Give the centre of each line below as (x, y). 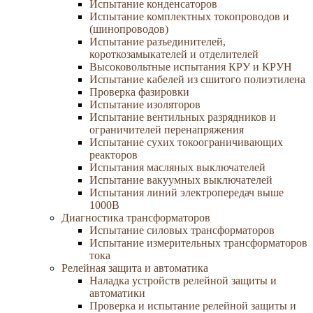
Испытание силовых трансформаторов (182, 230)
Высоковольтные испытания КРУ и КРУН (191, 67)
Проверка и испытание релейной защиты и (193, 306)
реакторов (114, 155)
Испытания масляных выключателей (177, 167)
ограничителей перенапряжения (167, 130)
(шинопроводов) (129, 29)
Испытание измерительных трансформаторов (198, 243)
